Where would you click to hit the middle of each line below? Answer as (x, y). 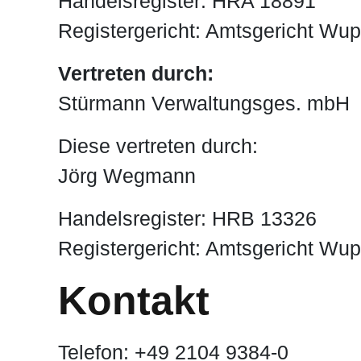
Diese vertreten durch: (158, 146)
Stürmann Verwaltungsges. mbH (204, 104)
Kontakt (134, 301)
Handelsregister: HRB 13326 (187, 219)
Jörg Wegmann (127, 176)
